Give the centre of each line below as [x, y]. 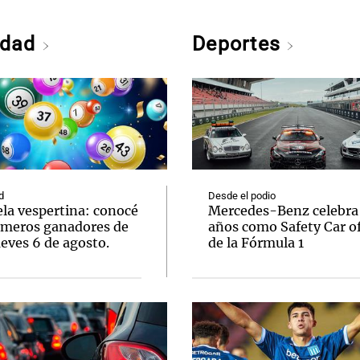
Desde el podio [242, 196]
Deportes [239, 44]
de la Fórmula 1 [256, 243]
